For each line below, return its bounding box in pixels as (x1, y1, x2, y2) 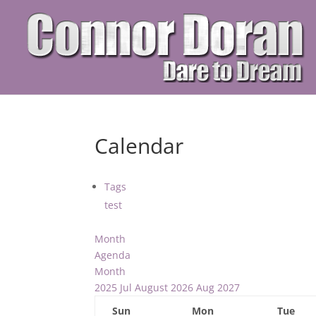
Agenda (95, 248, 131, 262)
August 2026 (135, 281, 194, 294)
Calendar (95, 131, 184, 160)
